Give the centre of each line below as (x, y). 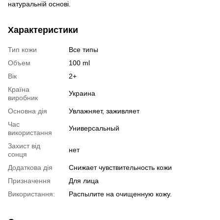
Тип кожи (22, 49)
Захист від (24, 146)
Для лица (84, 180)
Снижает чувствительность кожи (120, 167)
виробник (23, 97)
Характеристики (43, 30)
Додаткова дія (30, 167)
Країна (19, 89)
